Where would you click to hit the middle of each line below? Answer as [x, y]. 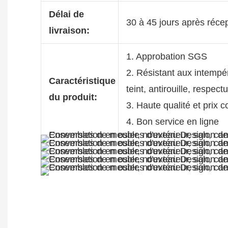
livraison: [69, 30]
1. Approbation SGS [166, 56]
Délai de [66, 14]
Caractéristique [82, 81]
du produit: [73, 97]
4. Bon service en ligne [172, 121]
